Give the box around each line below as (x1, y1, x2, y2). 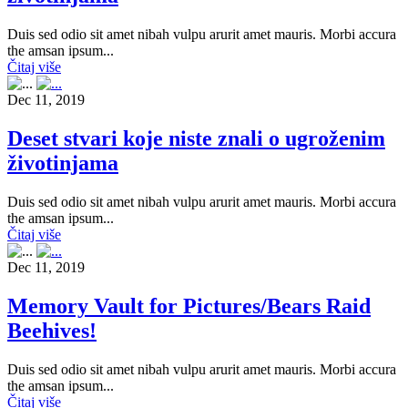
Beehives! (7, 318, 97, 342)
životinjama (7, 150, 118, 175)
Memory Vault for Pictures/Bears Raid (7, 293, 371, 318)
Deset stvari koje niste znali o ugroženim (7, 126, 385, 150)
